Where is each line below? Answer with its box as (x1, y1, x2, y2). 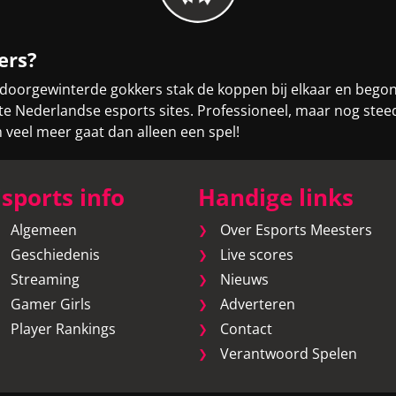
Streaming (10, 270, 80, 289)
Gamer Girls (10, 294, 91, 314)
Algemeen (10, 220, 77, 240)
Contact (220, 319, 272, 339)
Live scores (220, 245, 293, 264)
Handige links (198, 182, 354, 213)
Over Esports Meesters (220, 220, 372, 240)
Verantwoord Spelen (220, 344, 357, 363)
